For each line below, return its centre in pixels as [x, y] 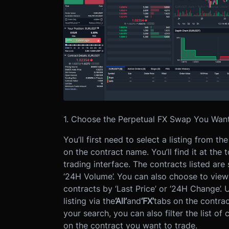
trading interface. [97, 164]
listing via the [89, 201]
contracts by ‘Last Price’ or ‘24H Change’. [142, 188]
